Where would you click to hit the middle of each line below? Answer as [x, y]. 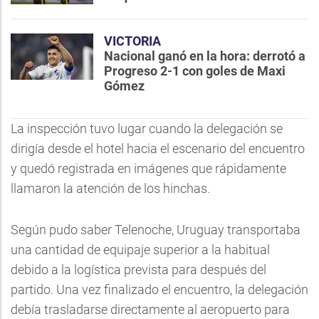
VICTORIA [132, 41]
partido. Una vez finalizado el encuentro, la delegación [159, 289]
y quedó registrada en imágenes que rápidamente [148, 168]
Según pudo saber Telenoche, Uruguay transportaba [156, 230]
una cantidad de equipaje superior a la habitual [140, 250]
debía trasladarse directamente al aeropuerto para [150, 309]
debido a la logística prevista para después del [138, 270]
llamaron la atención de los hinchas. [110, 188]
